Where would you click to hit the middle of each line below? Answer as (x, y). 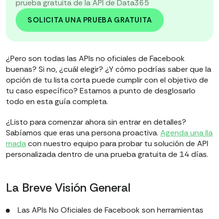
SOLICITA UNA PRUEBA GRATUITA (90, 20)
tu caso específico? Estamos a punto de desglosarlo (101, 91)
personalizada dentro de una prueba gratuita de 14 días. (108, 154)
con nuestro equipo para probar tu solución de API (117, 144)
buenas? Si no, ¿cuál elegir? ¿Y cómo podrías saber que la (109, 69)
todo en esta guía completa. (57, 102)
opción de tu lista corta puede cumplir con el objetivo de (107, 80)
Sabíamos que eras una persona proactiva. (83, 133)
